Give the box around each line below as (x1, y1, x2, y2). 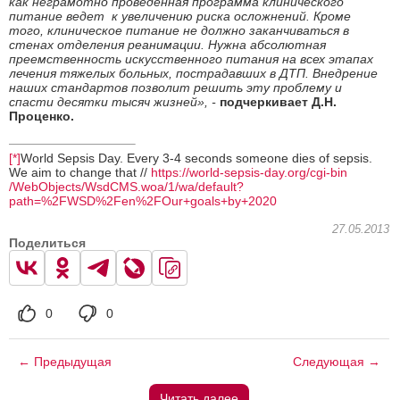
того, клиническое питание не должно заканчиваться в (9, 22, 349, 37)
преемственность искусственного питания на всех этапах (9, 51, 373, 66)
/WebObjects (9, 179, 81, 194)
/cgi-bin (306, 164, 347, 179)
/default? (195, 179, 244, 194)
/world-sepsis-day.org (186, 164, 306, 179)
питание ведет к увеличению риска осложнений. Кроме (9, 8, 351, 23)
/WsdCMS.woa (81, 179, 164, 194)
